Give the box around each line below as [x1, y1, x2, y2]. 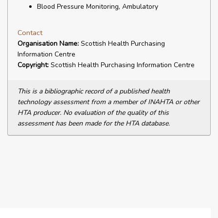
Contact [18, 28, 42, 37]
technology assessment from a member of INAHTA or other [18, 97, 200, 107]
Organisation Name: [18, 39, 79, 48]
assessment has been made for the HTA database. [18, 119, 170, 128]
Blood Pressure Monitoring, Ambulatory [37, 2, 158, 11]
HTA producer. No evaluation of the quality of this [18, 108, 169, 117]
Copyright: [18, 60, 49, 70]
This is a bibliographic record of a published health [18, 87, 170, 96]
